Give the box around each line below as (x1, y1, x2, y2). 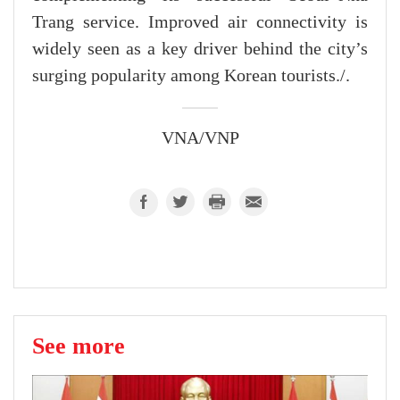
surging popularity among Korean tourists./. (32, 66, 350, 87)
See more (32, 332, 125, 360)
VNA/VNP (161, 129, 239, 149)
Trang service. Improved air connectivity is (32, 12, 368, 33)
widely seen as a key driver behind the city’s (32, 39, 368, 60)
